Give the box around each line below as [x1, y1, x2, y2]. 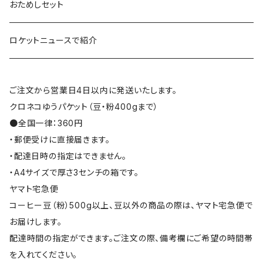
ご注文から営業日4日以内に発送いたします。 [9, 85, 177, 96]
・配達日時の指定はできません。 [9, 151, 127, 161]
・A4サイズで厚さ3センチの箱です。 [9, 167, 139, 178]
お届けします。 [9, 217, 62, 227]
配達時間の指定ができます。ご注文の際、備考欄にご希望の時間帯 [9, 233, 253, 244]
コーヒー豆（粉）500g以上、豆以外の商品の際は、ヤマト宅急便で [9, 200, 253, 211]
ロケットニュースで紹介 [9, 35, 97, 46]
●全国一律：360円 [9, 118, 83, 129]
